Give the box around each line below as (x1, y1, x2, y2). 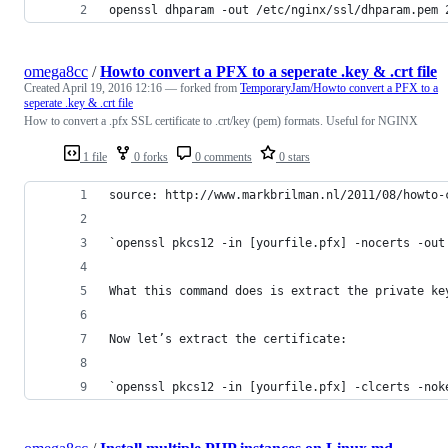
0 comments (192, 149, 252, 164)
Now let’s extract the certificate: (109, 331, 347, 346)
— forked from (165, 80, 240, 95)
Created (24, 80, 62, 95)
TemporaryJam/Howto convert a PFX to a (240, 80, 438, 95)
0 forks (131, 149, 168, 164)
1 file (80, 149, 107, 164)
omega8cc (24, 62, 88, 80)
